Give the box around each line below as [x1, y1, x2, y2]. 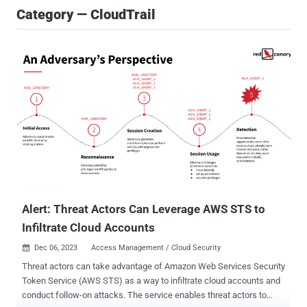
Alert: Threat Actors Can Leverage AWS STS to [22, 202, 265, 217]
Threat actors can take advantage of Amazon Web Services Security [22, 261, 285, 272]
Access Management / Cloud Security [91, 243, 221, 253]
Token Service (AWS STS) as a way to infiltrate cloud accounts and [22, 275, 280, 286]
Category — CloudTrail [16, 6, 156, 23]
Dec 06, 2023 [34, 243, 77, 253]
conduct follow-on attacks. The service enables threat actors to [22, 290, 127, 301]
